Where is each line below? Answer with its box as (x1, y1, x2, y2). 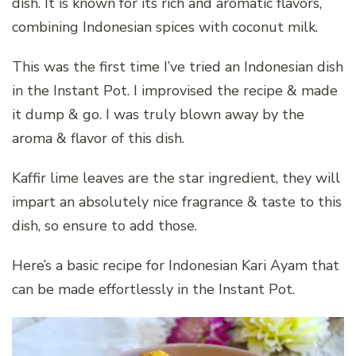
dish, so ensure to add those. (12, 216, 197, 236)
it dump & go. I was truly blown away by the (12, 105, 304, 125)
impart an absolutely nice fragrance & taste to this (12, 192, 342, 212)
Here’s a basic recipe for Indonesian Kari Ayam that (12, 256, 339, 276)
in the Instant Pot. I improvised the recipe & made (12, 81, 338, 101)
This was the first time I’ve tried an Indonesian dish (12, 57, 343, 77)
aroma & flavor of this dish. (12, 129, 184, 149)
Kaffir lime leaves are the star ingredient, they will (12, 168, 340, 188)
